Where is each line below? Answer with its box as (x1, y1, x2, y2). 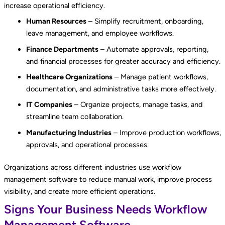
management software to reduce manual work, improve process (4, 175, 212, 184)
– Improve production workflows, (111, 128, 221, 137)
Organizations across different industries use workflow (4, 163, 181, 172)
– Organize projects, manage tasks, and (72, 100, 203, 109)
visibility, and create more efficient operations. (4, 187, 155, 196)
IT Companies (26, 100, 72, 109)
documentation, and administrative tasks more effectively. (26, 84, 216, 94)
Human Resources (26, 17, 86, 26)
